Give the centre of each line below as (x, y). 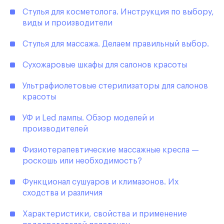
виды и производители (67, 23)
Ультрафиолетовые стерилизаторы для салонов (115, 86)
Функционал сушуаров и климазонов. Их (100, 182)
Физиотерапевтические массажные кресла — (111, 150)
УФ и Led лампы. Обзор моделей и (88, 118)
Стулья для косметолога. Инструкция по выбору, (118, 12)
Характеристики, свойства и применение (105, 214)
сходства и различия (62, 193)
